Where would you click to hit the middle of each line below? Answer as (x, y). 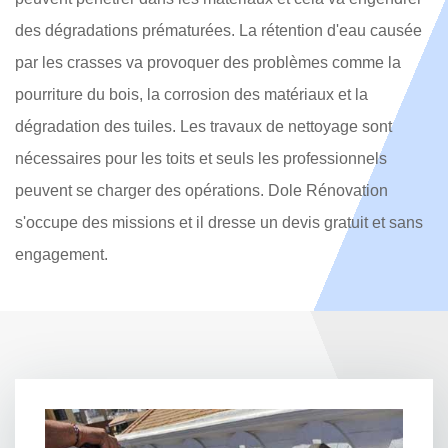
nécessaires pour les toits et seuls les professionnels (201, 159)
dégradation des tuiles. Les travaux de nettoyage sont (203, 127)
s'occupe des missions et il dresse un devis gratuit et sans (219, 223)
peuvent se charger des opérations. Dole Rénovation (201, 191)
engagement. (61, 255)
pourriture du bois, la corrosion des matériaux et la (191, 95)
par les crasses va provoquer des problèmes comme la (208, 63)
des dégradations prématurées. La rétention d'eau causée (218, 31)
